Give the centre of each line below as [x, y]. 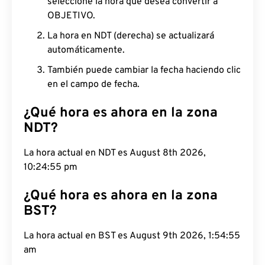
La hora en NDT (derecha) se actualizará [131, 36]
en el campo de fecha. [93, 85]
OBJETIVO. [71, 16]
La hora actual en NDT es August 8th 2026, [115, 153]
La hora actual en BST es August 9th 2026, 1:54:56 [132, 236]
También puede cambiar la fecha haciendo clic [144, 70]
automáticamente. [86, 50]
